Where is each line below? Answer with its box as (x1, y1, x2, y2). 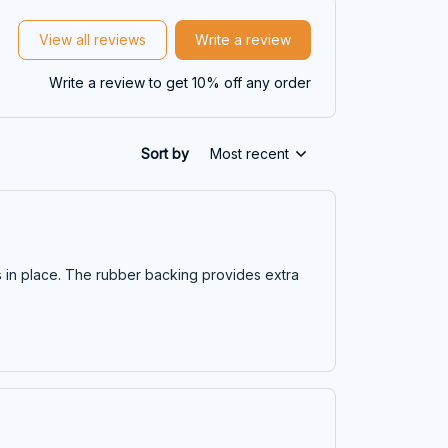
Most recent (210, 145, 289, 163)
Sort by (141, 145, 189, 163)
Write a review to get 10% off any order (49, 73, 311, 91)
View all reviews (39, 31, 146, 49)
